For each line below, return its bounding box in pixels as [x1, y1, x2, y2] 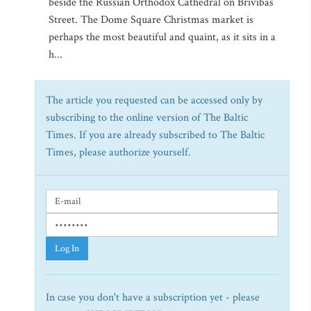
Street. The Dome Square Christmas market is [49, 12, 253, 27]
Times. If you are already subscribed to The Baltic [46, 128, 264, 142]
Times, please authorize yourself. [46, 145, 191, 160]
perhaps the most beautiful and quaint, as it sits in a [49, 30, 276, 44]
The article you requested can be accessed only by [46, 93, 262, 108]
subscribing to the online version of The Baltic [46, 110, 248, 125]
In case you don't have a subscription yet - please [46, 290, 260, 305]
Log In [55, 242, 79, 255]
